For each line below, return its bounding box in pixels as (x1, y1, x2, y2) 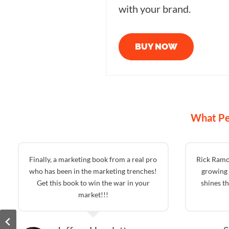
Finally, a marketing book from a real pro (29, 155, 157, 164)
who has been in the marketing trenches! (29, 167, 157, 175)
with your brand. (119, 2, 191, 15)
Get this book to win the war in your (36, 178, 150, 187)
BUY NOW (135, 41, 177, 52)
